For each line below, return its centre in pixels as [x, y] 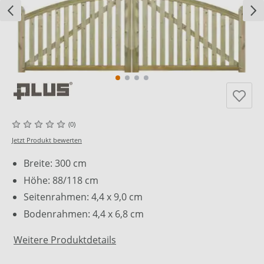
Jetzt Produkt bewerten [47, 140]
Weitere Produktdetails [65, 240]
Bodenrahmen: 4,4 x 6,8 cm [84, 214]
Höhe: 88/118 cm [61, 180]
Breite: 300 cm [55, 164]
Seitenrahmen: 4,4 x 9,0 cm [83, 197]
